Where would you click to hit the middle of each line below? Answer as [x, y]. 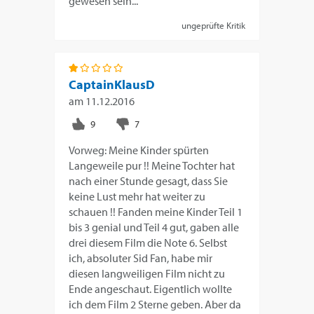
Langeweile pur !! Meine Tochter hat [152, 165]
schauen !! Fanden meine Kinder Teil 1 [156, 211]
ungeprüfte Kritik [213, 25]
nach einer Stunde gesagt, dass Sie [149, 180]
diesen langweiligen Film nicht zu [147, 273]
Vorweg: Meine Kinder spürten [139, 150]
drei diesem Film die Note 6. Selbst [148, 242]
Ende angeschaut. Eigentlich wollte [151, 288]
